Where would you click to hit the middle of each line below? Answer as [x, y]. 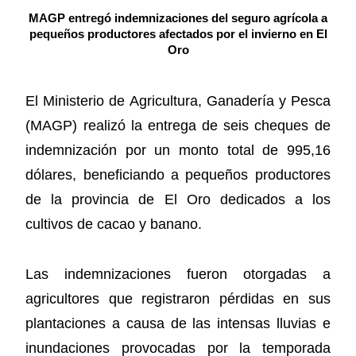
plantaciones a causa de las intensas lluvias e [178, 323]
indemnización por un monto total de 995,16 [178, 151]
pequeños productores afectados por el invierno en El [178, 35]
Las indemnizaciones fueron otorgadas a [178, 274]
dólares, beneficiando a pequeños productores [178, 175]
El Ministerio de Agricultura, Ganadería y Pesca [178, 101]
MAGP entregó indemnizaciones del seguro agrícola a [178, 19]
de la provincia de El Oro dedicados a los [178, 200]
